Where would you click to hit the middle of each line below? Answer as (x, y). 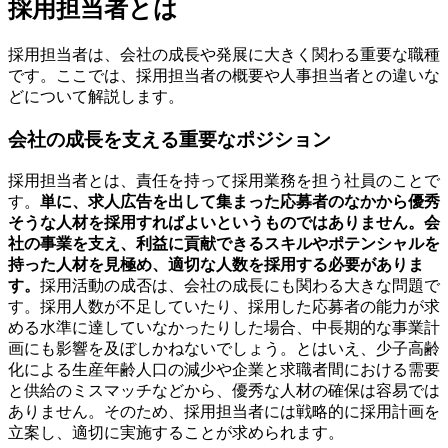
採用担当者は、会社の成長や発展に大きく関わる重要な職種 (224, 54)
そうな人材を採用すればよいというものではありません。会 (224, 223)
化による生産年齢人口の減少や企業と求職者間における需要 (224, 370)
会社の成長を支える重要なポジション (169, 139)
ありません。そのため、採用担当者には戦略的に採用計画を (224, 412)
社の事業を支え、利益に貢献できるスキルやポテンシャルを (224, 244)
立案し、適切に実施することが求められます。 (176, 433)
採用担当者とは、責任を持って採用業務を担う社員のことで (224, 181)
